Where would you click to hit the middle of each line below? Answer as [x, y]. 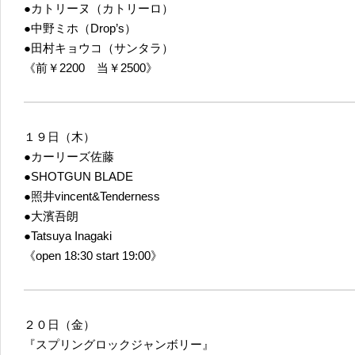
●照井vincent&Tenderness [92, 196]
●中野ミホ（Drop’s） [80, 28]
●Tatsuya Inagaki [68, 235]
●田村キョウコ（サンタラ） [99, 48]
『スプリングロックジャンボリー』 [119, 344]
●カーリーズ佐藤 [69, 156]
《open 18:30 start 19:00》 [93, 255]
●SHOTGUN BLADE [78, 176]
